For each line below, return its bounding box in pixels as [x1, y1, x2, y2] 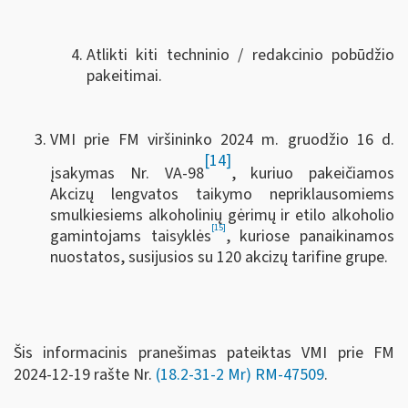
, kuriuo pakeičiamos [230, 161, 394, 185]
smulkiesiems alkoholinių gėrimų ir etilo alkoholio [50, 203, 394, 227]
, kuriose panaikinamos [225, 224, 395, 248]
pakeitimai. [87, 64, 162, 87]
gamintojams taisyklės [50, 224, 211, 248]
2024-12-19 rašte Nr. [14, 363, 152, 386]
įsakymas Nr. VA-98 [50, 161, 204, 185]
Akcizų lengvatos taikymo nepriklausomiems [50, 182, 394, 206]
